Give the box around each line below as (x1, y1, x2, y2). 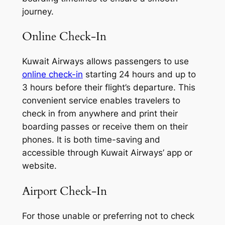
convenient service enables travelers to (22, 95, 180, 106)
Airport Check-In (22, 183, 107, 199)
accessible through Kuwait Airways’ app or (22, 148, 192, 158)
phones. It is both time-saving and (22, 135, 160, 145)
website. (22, 161, 57, 171)
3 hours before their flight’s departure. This (22, 82, 195, 93)
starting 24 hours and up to (82, 69, 196, 80)
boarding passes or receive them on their (22, 122, 188, 132)
